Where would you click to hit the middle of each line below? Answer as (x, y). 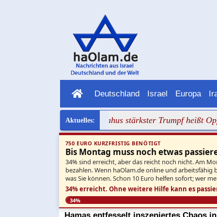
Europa (188, 93)
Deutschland (117, 93)
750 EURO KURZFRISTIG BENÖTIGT (113, 143)
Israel (157, 93)
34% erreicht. (86, 189)
